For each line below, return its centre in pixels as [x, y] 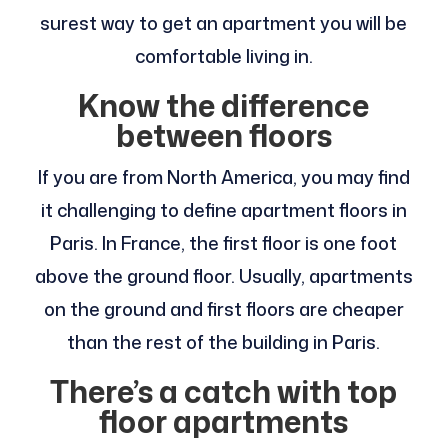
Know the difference [224, 106]
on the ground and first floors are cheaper [223, 309]
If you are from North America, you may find [223, 177]
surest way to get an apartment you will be [224, 23]
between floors [223, 136]
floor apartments [224, 422]
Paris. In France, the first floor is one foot [224, 243]
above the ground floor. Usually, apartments [223, 276]
